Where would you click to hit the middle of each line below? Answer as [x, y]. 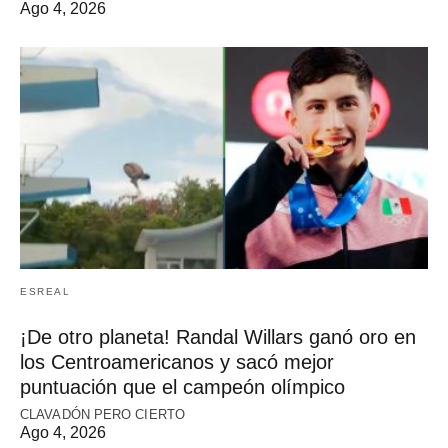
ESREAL [45, 292]
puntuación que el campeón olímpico [182, 387]
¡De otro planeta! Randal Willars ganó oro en [218, 337]
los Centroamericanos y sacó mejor [177, 362]
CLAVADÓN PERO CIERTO [102, 415]
